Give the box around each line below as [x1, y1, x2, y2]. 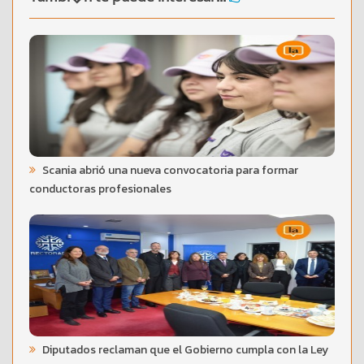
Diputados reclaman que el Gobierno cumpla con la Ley [40, 340, 328, 358]
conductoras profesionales [29, 180, 171, 197]
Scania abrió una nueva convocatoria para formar [40, 161, 298, 179]
